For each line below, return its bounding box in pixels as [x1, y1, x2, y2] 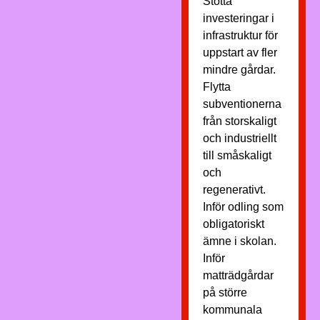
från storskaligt [202, 115, 276, 127]
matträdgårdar [202, 269, 274, 281]
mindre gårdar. [202, 64, 276, 76]
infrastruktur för [202, 29, 278, 41]
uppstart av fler [202, 46, 277, 59]
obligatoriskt [202, 218, 264, 230]
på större [202, 286, 247, 299]
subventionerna [202, 98, 281, 110]
